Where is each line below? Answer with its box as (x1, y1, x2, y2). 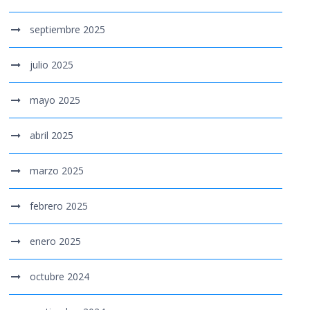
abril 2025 (30, 129, 74, 143)
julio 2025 (30, 58, 74, 72)
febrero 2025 (30, 199, 89, 213)
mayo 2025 (30, 93, 81, 107)
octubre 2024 (30, 270, 90, 284)
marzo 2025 (30, 164, 84, 178)
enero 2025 (30, 235, 82, 248)
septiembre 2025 (30, 23, 106, 37)
